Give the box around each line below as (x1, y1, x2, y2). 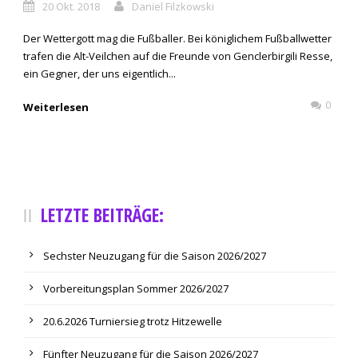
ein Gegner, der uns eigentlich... (23, 66, 176, 82)
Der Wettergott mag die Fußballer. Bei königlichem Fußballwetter (23, 31, 332, 46)
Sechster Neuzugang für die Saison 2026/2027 (43, 249, 266, 264)
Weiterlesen (23, 100, 89, 115)
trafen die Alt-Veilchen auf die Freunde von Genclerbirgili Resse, (23, 49, 332, 64)
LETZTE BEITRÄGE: (41, 202, 164, 229)
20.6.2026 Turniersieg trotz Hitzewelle (43, 314, 222, 329)
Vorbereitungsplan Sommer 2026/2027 (43, 281, 229, 296)
